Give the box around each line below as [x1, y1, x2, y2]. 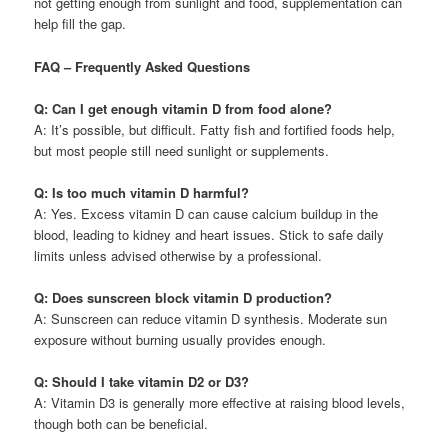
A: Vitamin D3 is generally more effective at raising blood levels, [34, 393, 406, 413]
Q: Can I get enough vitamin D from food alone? [34, 98, 333, 118]
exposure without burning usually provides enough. [34, 329, 327, 349]
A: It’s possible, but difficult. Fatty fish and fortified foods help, [34, 119, 396, 139]
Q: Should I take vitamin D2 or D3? [34, 372, 250, 392]
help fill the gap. [34, 14, 127, 34]
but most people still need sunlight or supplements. [34, 140, 330, 160]
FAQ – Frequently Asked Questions [34, 56, 251, 76]
